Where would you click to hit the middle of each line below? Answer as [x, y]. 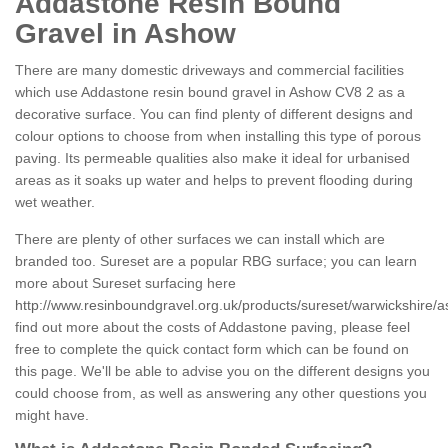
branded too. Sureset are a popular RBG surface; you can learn [216, 261]
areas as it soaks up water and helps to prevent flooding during [214, 180]
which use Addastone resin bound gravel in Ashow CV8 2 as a [210, 92]
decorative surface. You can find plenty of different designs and [214, 114]
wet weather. [55, 202]
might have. [52, 415]
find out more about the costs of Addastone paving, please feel [212, 327]
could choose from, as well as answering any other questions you [221, 393]
